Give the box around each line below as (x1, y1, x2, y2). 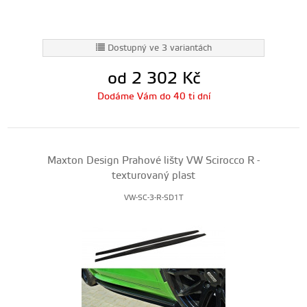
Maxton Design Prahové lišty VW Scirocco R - (47, 154, 260, 167)
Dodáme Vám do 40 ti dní (97, 90, 210, 103)
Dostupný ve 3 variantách (107, 42, 212, 53)
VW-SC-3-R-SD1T (124, 193, 183, 203)
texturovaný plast (112, 169, 195, 182)
